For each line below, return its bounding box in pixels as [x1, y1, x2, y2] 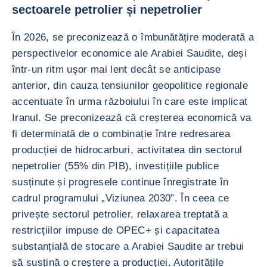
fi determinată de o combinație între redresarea [12, 128, 230, 139]
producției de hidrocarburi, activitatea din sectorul [12, 144, 243, 156]
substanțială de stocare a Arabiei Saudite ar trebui [12, 241, 244, 252]
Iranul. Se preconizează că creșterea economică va [12, 112, 252, 123]
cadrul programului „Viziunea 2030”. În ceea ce [12, 193, 229, 204]
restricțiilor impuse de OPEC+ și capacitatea [12, 225, 219, 236]
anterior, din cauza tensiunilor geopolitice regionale [12, 80, 249, 91]
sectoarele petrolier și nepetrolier [12, 3, 202, 16]
